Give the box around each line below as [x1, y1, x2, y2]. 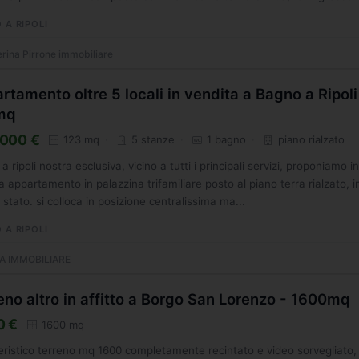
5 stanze [128, 133, 175, 147]
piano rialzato [275, 133, 345, 147]
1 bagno [204, 133, 247, 147]
